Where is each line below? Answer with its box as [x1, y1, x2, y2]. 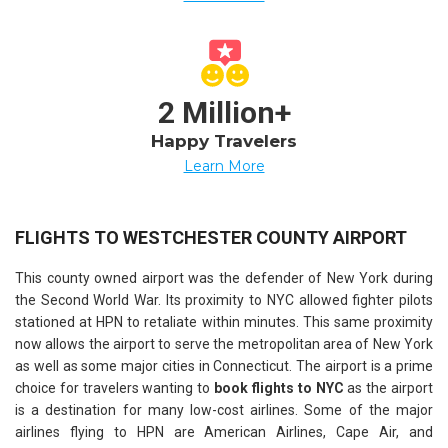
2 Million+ [157, 95, 291, 131]
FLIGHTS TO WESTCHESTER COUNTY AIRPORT [15, 227, 407, 249]
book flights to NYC [214, 380, 344, 397]
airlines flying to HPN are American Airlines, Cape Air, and [15, 424, 433, 441]
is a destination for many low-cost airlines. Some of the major [15, 402, 433, 419]
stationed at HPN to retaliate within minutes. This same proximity [15, 314, 433, 331]
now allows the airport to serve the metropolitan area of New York [15, 336, 433, 353]
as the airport [343, 380, 434, 397]
